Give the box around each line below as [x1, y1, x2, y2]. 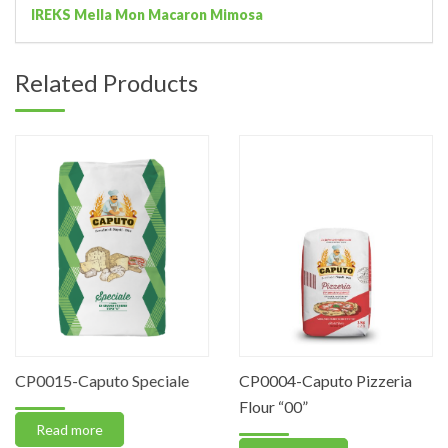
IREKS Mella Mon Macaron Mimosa [31, 6, 263, 24]
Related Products [15, 68, 198, 98]
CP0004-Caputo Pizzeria [239, 370, 412, 390]
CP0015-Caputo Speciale [15, 370, 189, 390]
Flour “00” [239, 396, 308, 416]
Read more [36, 420, 103, 438]
